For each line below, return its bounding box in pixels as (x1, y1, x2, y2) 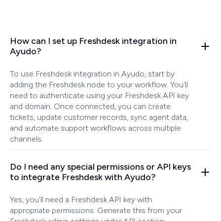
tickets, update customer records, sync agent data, (10, 112, 188, 122)
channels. (10, 134, 43, 144)
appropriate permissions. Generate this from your (10, 206, 182, 216)
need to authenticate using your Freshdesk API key (10, 91, 189, 101)
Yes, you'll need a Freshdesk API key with (10, 195, 152, 205)
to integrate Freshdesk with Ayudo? (10, 172, 156, 183)
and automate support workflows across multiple (10, 123, 181, 133)
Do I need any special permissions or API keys (10, 161, 191, 173)
